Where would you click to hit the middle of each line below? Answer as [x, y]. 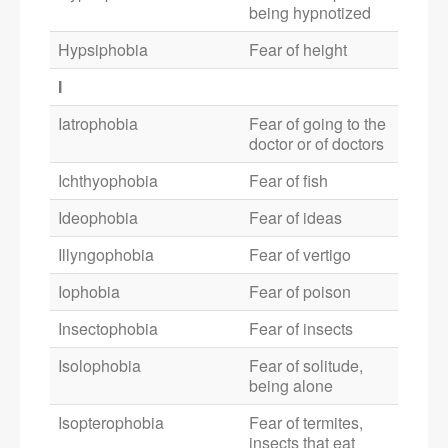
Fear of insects [301, 329]
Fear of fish [288, 181]
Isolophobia [99, 366]
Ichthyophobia [108, 181]
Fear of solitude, [306, 366]
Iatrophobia [98, 124]
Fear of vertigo [300, 255]
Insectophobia [108, 329]
